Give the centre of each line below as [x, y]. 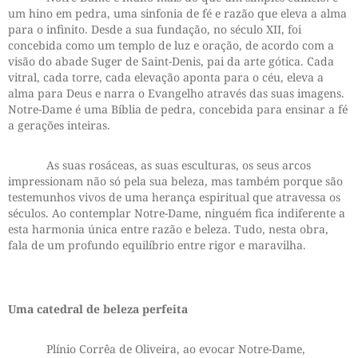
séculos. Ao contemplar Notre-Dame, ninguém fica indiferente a [177, 213]
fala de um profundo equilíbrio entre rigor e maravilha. [157, 245]
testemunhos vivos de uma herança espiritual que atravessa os [174, 197]
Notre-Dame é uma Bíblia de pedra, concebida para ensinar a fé [178, 109]
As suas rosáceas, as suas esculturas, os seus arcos [159, 165]
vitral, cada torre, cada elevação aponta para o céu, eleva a [166, 78]
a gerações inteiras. [59, 125]
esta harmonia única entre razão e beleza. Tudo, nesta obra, [168, 229]
